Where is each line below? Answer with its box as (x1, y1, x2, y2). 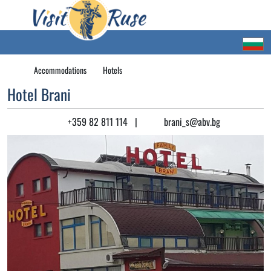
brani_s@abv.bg (159, 114, 220, 129)
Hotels (102, 64, 122, 76)
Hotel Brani (7, 83, 71, 105)
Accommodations (34, 64, 87, 76)
